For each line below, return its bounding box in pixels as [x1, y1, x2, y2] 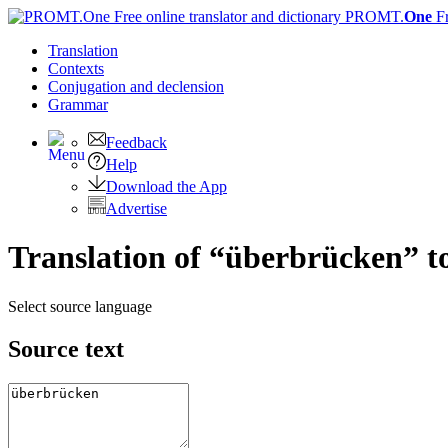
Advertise [106, 200, 167, 217]
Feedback [106, 134, 167, 151]
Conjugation [48, 78, 130, 95]
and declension [130, 78, 224, 95]
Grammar [48, 96, 108, 113]
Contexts [48, 60, 104, 77]
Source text [8, 335, 124, 362]
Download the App [106, 178, 227, 195]
